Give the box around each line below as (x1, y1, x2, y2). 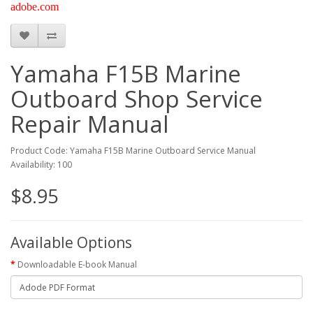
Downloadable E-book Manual (17, 259, 137, 270)
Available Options (10, 233, 132, 252)
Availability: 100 (10, 159, 72, 170)
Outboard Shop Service (10, 83, 263, 115)
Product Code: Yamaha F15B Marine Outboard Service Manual (10, 145, 256, 156)
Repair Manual (10, 108, 169, 140)
